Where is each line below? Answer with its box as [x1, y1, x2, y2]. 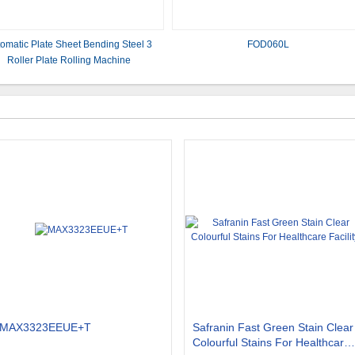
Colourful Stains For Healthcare [193, 336, 350, 349]
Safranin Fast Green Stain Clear [193, 321, 353, 334]
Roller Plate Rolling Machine [6, 55, 131, 66]
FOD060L [247, 39, 290, 50]
